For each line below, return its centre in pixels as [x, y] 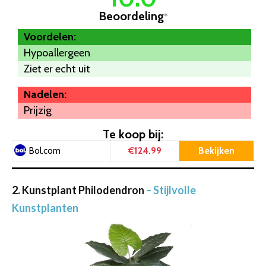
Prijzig [38, 111]
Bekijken [216, 151]
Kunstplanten [45, 208]
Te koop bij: [133, 134]
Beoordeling [131, 16]
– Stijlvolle [171, 190]
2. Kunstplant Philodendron [79, 190]
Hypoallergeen [57, 53]
